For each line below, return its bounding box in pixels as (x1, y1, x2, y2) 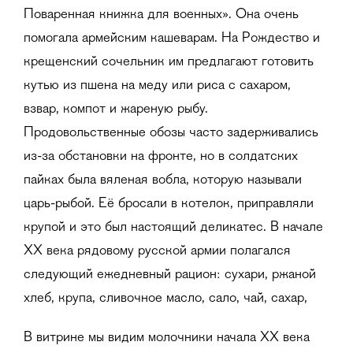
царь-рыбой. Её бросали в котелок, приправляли (24, 196, 314, 211)
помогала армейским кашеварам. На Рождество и (24, 31, 320, 46)
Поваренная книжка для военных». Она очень (24, 7, 299, 22)
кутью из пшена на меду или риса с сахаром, (24, 78, 291, 93)
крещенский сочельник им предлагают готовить (24, 54, 314, 69)
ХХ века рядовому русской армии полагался (24, 243, 291, 258)
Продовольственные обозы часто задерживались (24, 125, 318, 140)
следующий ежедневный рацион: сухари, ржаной (24, 267, 316, 282)
